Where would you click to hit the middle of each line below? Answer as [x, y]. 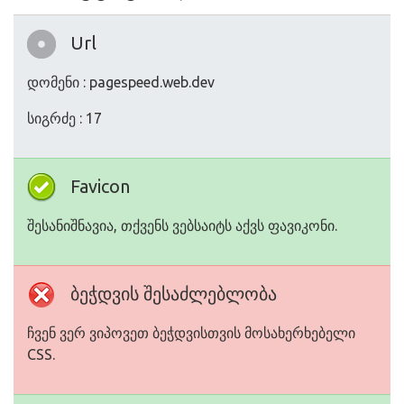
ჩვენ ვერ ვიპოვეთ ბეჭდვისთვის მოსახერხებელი [191, 333]
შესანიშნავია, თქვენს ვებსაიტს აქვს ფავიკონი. [182, 225]
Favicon [100, 186]
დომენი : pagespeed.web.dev [121, 82]
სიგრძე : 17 [64, 118]
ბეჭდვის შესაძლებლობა [174, 294]
